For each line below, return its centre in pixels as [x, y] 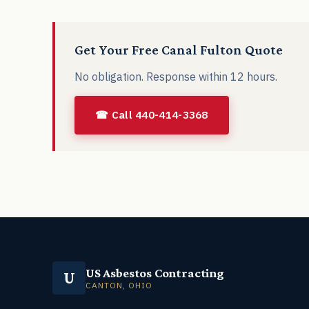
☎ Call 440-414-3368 [152, 115]
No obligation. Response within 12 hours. [176, 76]
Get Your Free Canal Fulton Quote [179, 49]
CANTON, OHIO [119, 285]
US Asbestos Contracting [155, 273]
